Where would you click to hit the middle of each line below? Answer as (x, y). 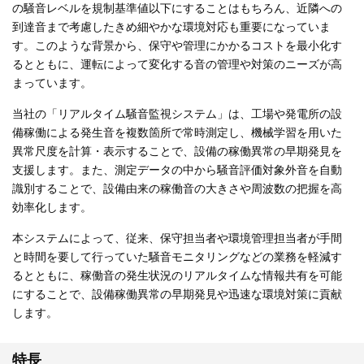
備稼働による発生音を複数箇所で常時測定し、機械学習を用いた (177, 132)
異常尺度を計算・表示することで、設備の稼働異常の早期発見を (177, 151)
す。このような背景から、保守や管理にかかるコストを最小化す (177, 45)
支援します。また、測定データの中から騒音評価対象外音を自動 (177, 170)
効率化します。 (52, 207)
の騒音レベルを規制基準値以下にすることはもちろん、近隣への (177, 8)
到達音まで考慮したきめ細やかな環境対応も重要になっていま (171, 27)
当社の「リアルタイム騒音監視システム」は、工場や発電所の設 (177, 114)
